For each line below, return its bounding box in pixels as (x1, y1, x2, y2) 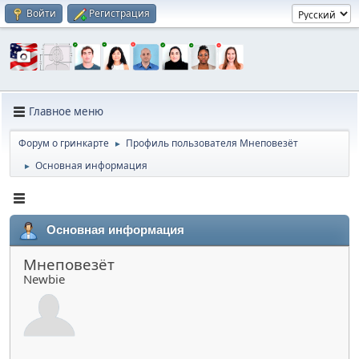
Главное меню (29, 104, 103, 119)
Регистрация (89, 6, 150, 20)
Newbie (23, 270, 65, 287)
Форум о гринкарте (18, 135, 109, 150)
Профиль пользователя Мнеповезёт (126, 135, 298, 150)
